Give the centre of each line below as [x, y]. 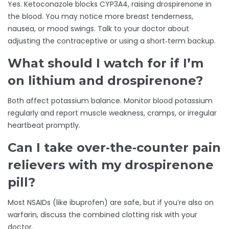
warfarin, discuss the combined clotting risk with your [102, 215]
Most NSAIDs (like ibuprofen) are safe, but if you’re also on [111, 203]
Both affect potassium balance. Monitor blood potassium [110, 101]
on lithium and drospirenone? [105, 81]
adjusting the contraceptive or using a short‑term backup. [112, 41]
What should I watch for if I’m [106, 63]
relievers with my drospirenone [111, 165]
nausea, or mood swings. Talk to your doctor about [98, 29]
